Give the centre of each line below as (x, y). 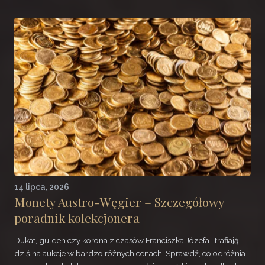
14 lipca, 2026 (42, 187)
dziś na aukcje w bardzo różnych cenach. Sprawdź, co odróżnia (130, 253)
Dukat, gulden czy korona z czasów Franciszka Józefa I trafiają (126, 240)
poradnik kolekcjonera (77, 217)
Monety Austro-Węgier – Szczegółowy (119, 201)
